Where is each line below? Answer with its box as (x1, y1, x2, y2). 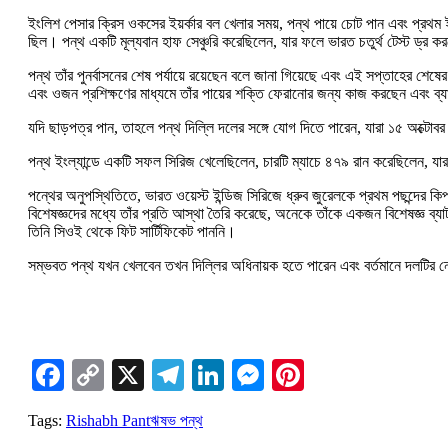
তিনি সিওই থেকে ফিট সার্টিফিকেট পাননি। (28, 222, 236, 240)
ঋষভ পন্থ (150, 411, 203, 429)
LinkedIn (224, 356, 342, 393)
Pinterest (304, 356, 416, 393)
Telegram (184, 356, 305, 393)
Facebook (64, 356, 188, 393)
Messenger (264, 356, 401, 393)
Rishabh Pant (66, 411, 150, 429)
